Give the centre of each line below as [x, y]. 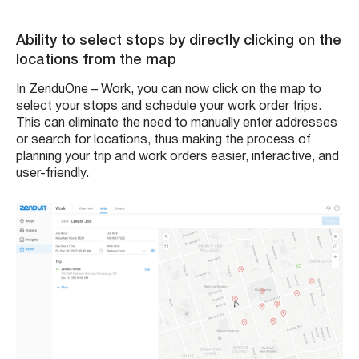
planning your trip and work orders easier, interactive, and [177, 157]
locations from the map [96, 60]
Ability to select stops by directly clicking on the [179, 40]
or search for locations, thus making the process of [163, 140]
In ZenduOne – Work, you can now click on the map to [169, 89]
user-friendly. [52, 173]
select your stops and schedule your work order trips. [169, 106]
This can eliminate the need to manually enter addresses [177, 123]
